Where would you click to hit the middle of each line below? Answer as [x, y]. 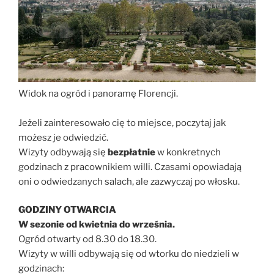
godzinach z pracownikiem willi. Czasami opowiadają [130, 167]
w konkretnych [189, 152]
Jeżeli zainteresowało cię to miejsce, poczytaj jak [122, 123]
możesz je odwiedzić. [63, 137]
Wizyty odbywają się [62, 152]
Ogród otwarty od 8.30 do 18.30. [87, 239]
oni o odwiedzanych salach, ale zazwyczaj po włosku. [129, 181]
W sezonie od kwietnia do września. [97, 225]
